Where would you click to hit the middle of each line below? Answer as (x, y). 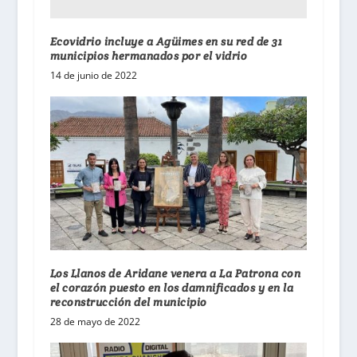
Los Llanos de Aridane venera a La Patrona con (175, 274)
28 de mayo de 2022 (95, 322)
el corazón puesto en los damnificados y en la (172, 288)
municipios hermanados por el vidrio (149, 55)
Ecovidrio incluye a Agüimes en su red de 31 (166, 41)
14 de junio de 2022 (93, 75)
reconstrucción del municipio (128, 302)
